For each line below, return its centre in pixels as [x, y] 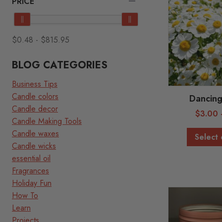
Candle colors [35, 96]
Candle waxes [35, 134]
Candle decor [35, 109]
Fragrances [30, 171]
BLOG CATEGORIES [60, 65]
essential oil [31, 158]
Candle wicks [34, 146]
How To [25, 195]
